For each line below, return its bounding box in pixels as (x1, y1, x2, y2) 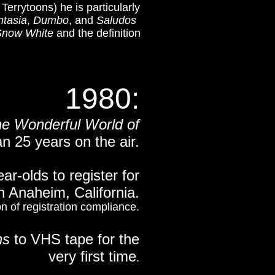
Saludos (96, 14, 136, 26)
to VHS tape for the (10, 231, 139, 247)
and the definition (53, 27, 141, 39)
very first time (48, 248, 136, 265)
